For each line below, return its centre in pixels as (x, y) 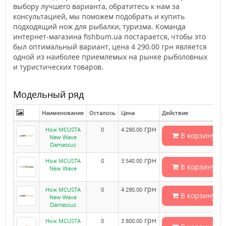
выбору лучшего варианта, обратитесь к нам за (96, 7)
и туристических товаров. (58, 67)
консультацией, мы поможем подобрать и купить (99, 17)
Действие (175, 113)
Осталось (102, 113)
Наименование (63, 113)
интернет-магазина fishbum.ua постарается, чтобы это (109, 37)
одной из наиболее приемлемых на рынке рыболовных (110, 57)
